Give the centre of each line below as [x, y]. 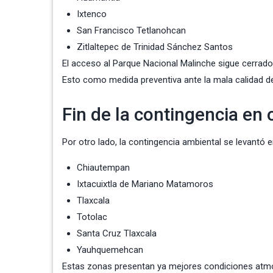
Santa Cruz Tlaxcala [117, 234]
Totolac [92, 217]
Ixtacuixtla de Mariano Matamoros [145, 184]
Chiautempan [103, 168]
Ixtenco [92, 14]
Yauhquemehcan [110, 250]
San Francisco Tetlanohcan [131, 31]
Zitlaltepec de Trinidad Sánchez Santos [155, 47]
